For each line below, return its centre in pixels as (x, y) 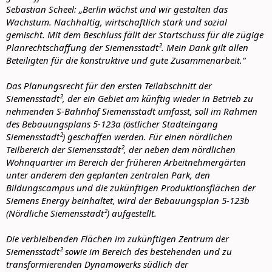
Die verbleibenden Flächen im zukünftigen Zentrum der (117, 238)
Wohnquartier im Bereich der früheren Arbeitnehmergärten (126, 162)
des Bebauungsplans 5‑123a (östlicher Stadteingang (112, 124)
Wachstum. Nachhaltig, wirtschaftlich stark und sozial (117, 22)
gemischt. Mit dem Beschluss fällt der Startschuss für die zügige (135, 34)
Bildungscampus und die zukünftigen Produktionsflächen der (131, 187)
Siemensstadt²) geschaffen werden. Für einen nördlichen (119, 136)
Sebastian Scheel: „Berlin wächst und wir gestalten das (117, 9)
